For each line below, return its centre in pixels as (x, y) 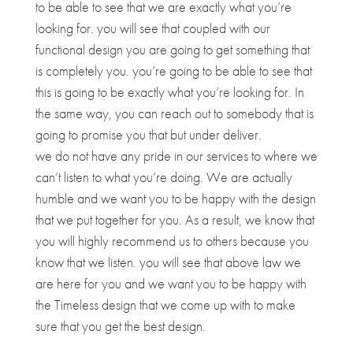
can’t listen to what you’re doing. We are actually (163, 177)
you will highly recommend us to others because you (172, 241)
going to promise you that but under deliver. (148, 135)
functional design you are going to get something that (172, 50)
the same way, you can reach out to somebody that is (174, 113)
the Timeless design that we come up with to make (165, 305)
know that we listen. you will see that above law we (168, 262)
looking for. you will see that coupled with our (152, 28)
